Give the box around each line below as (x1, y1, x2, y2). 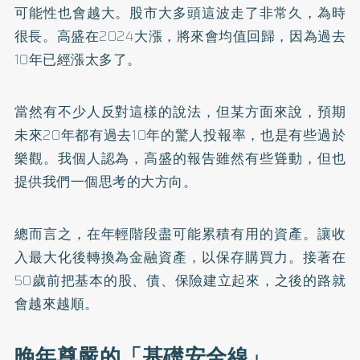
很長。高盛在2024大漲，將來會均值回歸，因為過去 (14, 25, 346, 47)
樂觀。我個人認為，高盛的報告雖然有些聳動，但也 (14, 147, 346, 169)
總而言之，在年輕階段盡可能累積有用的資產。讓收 (14, 223, 346, 244)
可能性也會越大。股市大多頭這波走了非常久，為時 (14, 2, 346, 23)
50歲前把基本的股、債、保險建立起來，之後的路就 (14, 269, 346, 291)
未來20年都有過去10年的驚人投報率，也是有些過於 (14, 124, 346, 145)
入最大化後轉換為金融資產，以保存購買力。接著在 (14, 246, 346, 268)
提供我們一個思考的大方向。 (14, 170, 198, 192)
